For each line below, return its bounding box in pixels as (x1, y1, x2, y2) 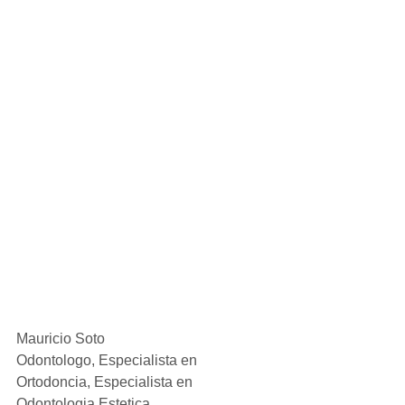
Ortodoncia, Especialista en (16, 373, 196, 390)
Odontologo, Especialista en (16, 352, 201, 368)
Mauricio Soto (16, 330, 105, 346)
